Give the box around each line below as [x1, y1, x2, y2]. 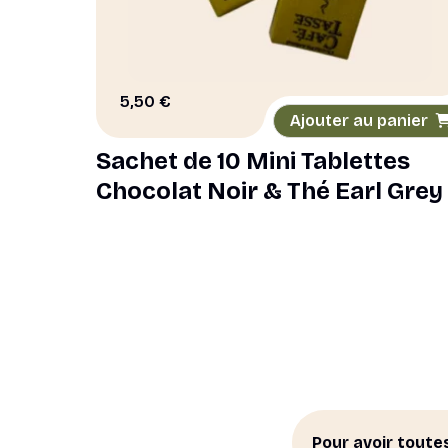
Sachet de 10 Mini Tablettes [96, 147, 410, 175]
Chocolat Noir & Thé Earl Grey [96, 177, 443, 205]
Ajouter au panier [290, 111, 428, 130]
